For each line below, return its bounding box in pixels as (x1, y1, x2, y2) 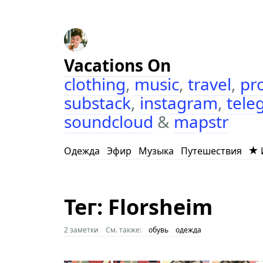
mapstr (173, 110, 229, 133)
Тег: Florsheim (63, 193, 213, 221)
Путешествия (180, 144, 242, 157)
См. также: (105, 225, 141, 235)
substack (63, 92, 131, 114)
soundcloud (63, 110, 153, 133)
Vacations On (63, 54, 171, 76)
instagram (139, 92, 218, 114)
